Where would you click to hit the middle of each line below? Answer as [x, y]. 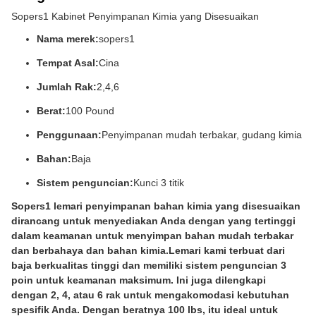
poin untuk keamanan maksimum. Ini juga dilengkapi [139, 280]
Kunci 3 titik [159, 183]
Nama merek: [68, 39]
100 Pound [90, 111]
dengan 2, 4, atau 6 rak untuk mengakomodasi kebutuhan [150, 295]
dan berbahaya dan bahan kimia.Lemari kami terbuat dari [148, 250]
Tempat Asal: [68, 63]
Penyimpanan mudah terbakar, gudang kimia [202, 135]
